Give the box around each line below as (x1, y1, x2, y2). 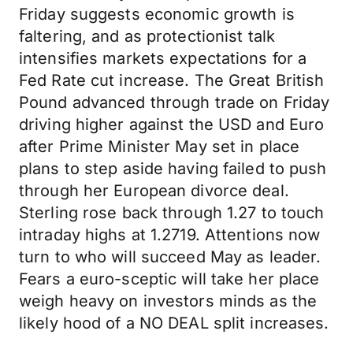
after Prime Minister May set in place (19, 137, 300, 156)
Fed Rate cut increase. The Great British (19, 71, 325, 90)
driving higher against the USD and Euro (19, 115, 325, 134)
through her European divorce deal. (19, 181, 289, 200)
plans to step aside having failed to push (19, 159, 327, 178)
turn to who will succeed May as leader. (19, 247, 321, 266)
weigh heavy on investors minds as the (19, 292, 318, 310)
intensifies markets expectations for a (19, 49, 307, 68)
